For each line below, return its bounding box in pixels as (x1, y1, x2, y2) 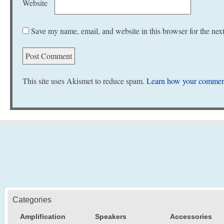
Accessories (170, 212, 212, 220)
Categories (12, 195, 51, 204)
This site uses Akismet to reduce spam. (22, 75, 146, 86)
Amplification (20, 212, 65, 220)
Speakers (95, 212, 126, 220)
